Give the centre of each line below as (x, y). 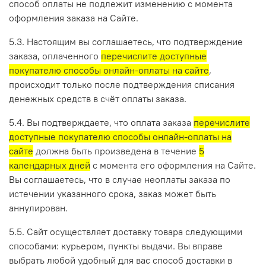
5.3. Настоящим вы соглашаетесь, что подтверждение (126, 41)
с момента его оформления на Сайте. (173, 165)
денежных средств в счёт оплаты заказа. (98, 98)
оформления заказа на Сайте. (74, 18)
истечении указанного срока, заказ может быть (113, 193)
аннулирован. (38, 208)
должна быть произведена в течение (116, 151)
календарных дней (50, 165)
